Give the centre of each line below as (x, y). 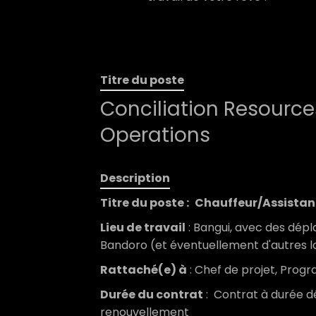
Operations (155, 135)
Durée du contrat (152, 294)
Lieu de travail (143, 227)
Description (135, 178)
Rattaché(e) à (144, 270)
